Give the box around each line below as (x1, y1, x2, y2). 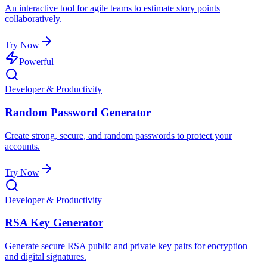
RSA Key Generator (5, 216, 103, 229)
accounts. (5, 141, 40, 151)
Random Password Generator (5, 105, 151, 119)
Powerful (19, 57, 54, 67)
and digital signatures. (5, 252, 86, 262)
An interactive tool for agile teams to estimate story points (5, 3, 220, 14)
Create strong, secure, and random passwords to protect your (5, 130, 232, 141)
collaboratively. (5, 14, 62, 24)
